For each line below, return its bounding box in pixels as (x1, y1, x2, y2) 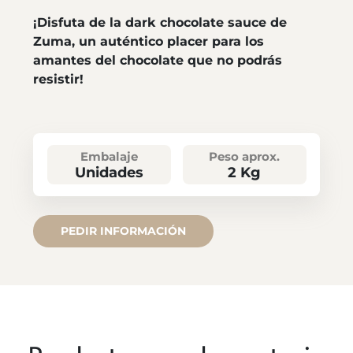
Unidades (74, 164, 143, 182)
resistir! (33, 72, 84, 87)
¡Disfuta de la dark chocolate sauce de (33, 15, 287, 31)
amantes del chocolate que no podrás (33, 53, 282, 69)
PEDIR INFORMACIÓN (61, 224, 186, 239)
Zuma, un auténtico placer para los (33, 34, 264, 50)
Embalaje (80, 149, 138, 165)
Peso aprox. (209, 149, 280, 165)
